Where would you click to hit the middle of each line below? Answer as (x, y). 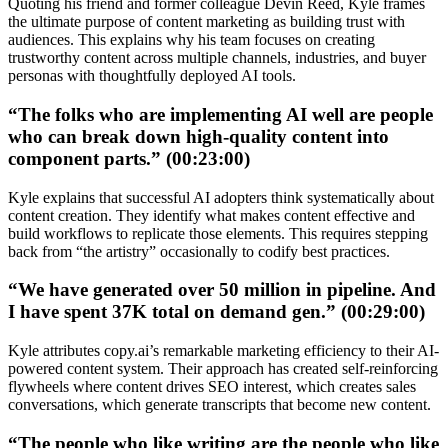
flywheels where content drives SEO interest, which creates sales (212, 386)
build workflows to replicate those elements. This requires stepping (218, 233)
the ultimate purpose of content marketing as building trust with (206, 22)
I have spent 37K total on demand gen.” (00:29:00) (216, 312)
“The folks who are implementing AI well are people (220, 114)
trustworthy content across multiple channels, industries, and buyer (217, 58)
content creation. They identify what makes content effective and (211, 215)
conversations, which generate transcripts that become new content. (219, 404)
